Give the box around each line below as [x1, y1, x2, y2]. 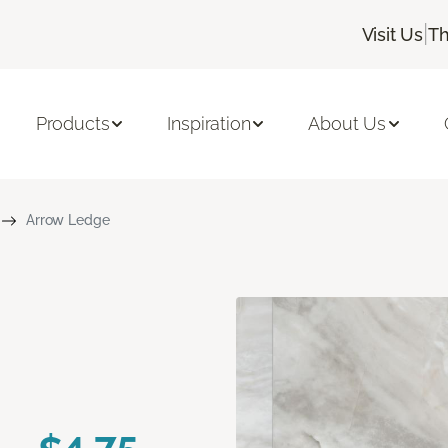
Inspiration [167, 113, 251, 135]
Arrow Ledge [25, 211, 110, 228]
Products [35, 113, 110, 135]
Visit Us [361, 23, 424, 45]
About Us [308, 113, 387, 135]
